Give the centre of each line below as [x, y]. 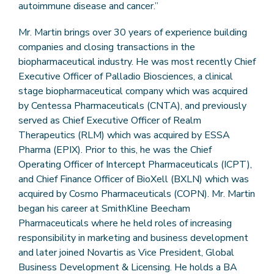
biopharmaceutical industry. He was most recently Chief [137, 62]
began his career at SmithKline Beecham [104, 209]
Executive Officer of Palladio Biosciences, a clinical [126, 77]
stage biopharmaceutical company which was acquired [133, 91]
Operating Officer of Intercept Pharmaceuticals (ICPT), [135, 165]
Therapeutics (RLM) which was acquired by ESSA [124, 135]
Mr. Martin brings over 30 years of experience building [133, 33]
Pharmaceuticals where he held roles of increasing [125, 224]
